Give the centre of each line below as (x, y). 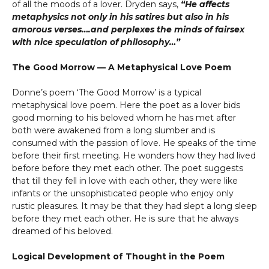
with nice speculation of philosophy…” (96, 42)
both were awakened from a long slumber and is (113, 130)
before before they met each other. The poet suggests (128, 168)
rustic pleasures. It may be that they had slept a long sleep (134, 206)
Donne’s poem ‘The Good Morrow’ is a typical (107, 92)
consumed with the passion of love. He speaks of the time (134, 143)
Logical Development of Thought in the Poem (119, 256)
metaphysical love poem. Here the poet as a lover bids (126, 105)
